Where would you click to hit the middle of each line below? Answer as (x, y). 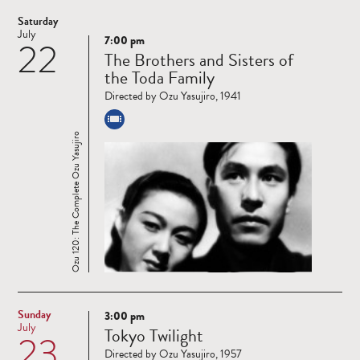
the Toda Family (160, 77)
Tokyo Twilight (154, 335)
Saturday (38, 21)
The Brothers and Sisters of (199, 59)
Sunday (34, 314)
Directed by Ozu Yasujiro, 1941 (173, 96)
